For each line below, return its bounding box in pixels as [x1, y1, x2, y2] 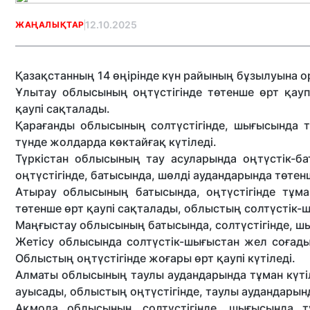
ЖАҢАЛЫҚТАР [15, 19, 84, 30]
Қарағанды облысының [15, 118, 146, 132]
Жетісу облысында [15, 235, 122, 248]
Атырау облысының [15, 185, 129, 199]
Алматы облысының [15, 268, 128, 282]
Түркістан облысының [15, 152, 140, 165]
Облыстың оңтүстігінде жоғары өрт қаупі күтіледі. [15, 251, 295, 265]
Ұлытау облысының [15, 85, 128, 99]
